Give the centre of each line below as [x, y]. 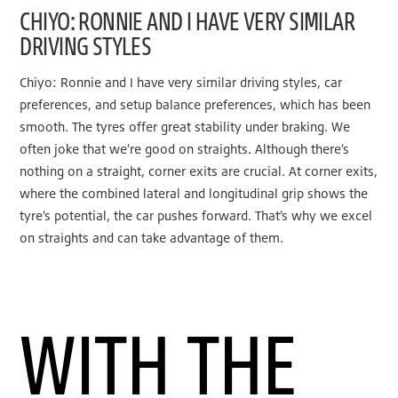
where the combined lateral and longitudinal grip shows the [194, 193]
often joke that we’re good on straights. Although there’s [185, 148]
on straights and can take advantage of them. [152, 237]
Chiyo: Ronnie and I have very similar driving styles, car [181, 82]
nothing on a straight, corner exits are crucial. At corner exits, [199, 171]
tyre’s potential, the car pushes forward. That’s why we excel [196, 215]
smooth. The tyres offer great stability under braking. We [185, 126]
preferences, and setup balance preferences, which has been [195, 104]
